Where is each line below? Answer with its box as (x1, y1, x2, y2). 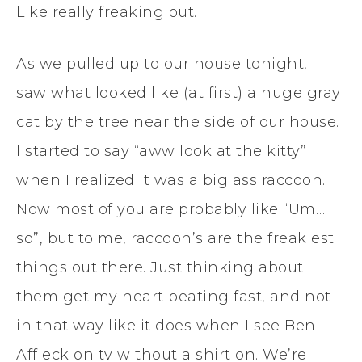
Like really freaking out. (16, 2, 197, 21)
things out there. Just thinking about (16, 258, 304, 276)
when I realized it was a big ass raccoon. (16, 170, 326, 189)
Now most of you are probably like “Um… (16, 200, 325, 218)
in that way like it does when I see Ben (16, 316, 316, 335)
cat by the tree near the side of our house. (16, 112, 339, 131)
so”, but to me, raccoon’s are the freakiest (16, 229, 335, 247)
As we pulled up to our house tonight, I (16, 54, 317, 73)
